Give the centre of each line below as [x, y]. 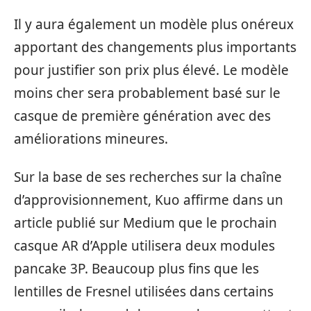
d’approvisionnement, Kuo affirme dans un [149, 200]
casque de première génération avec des [142, 116]
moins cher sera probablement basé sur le [147, 93]
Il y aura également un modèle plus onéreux [154, 24]
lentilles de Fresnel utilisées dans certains [144, 292]
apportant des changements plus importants [155, 47]
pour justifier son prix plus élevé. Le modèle [151, 70]
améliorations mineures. [91, 138]
